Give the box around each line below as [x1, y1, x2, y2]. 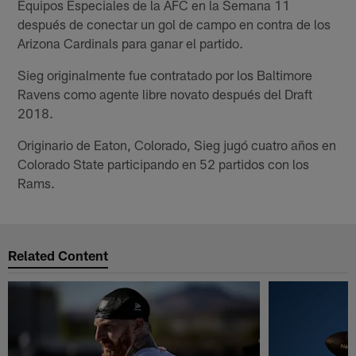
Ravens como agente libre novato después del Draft [17, 85, 313, 102]
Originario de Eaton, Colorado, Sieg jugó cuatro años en [17, 136, 337, 153]
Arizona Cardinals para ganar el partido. [17, 34, 244, 51]
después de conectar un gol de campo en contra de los [17, 15, 331, 32]
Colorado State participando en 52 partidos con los [17, 155, 310, 172]
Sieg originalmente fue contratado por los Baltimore [17, 66, 313, 83]
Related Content [8, 247, 109, 264]
